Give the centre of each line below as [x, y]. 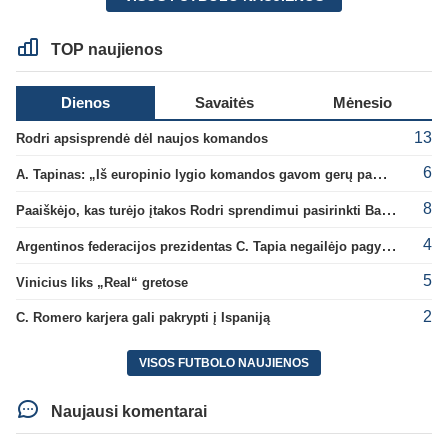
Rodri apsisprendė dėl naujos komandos [142, 139]
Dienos [85, 102]
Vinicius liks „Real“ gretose [102, 282]
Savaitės [224, 102]
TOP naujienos [105, 49]
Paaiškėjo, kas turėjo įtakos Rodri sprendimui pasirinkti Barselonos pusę [389, 209]
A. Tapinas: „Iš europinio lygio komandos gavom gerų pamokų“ [380, 174]
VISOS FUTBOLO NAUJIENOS [224, 363]
